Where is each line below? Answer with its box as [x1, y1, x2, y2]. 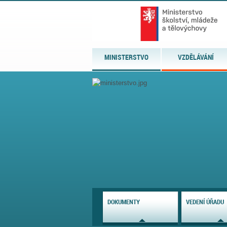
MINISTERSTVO [104, 52, 149, 62]
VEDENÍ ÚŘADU [186, 197, 224, 206]
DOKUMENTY [107, 197, 140, 206]
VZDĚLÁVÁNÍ [178, 52, 214, 62]
